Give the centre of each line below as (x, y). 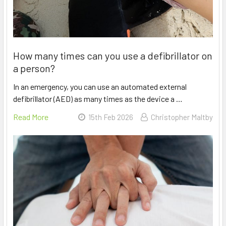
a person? (34, 68)
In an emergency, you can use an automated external (100, 87)
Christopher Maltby (182, 117)
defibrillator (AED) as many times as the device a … (98, 99)
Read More (31, 117)
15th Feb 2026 (111, 117)
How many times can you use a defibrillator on (113, 56)
